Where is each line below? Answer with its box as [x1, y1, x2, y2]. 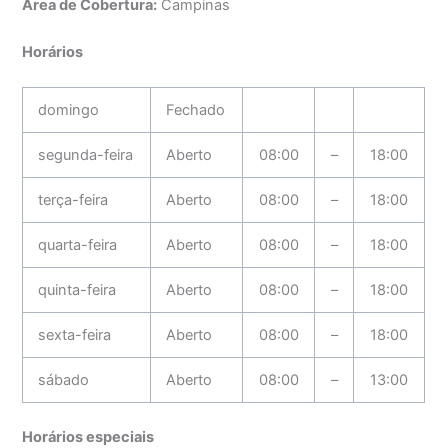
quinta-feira [38, 281, 117, 300]
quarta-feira [38, 236, 118, 255]
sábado [38, 371, 90, 390]
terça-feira [38, 191, 109, 210]
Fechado [166, 101, 226, 120]
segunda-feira [38, 146, 134, 165]
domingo [38, 101, 100, 120]
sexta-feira [38, 326, 112, 345]
